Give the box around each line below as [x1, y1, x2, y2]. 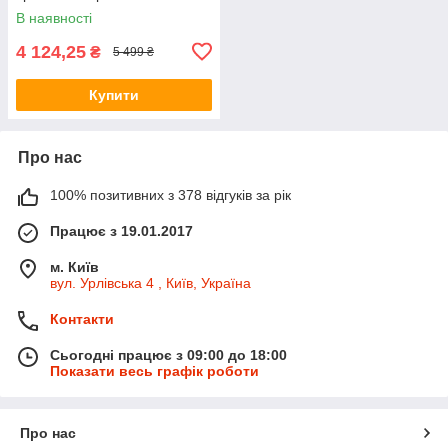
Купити [89, 86, 139, 103]
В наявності [16, 9, 92, 26]
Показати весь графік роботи [50, 362, 259, 379]
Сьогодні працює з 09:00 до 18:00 [50, 346, 287, 363]
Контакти [50, 310, 114, 327]
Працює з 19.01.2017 [50, 222, 193, 239]
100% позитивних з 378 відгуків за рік [50, 186, 291, 203]
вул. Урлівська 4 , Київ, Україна [50, 274, 251, 291]
